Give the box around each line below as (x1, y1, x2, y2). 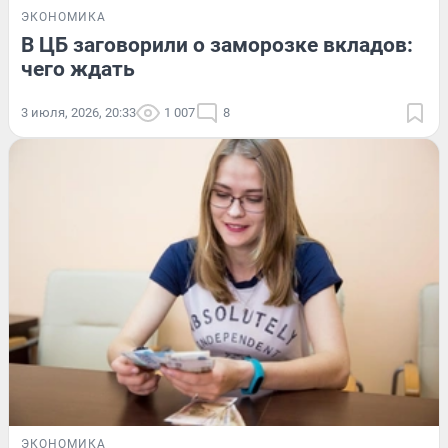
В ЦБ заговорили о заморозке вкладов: (21, 32, 413, 57)
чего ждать (21, 56, 135, 81)
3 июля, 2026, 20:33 (21, 104, 136, 120)
